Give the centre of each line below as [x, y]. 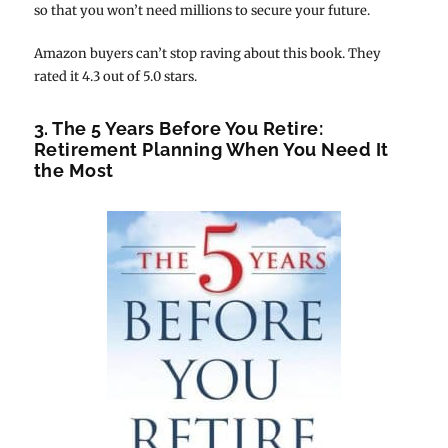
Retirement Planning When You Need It [211, 149]
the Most [73, 170]
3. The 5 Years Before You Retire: [178, 128]
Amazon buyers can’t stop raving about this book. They [207, 53]
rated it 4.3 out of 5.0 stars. [115, 76]
